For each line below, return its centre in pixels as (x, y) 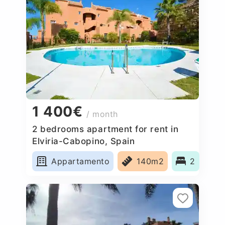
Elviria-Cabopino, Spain (84, 141)
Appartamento (81, 161)
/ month (102, 114)
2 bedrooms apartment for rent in (105, 129)
